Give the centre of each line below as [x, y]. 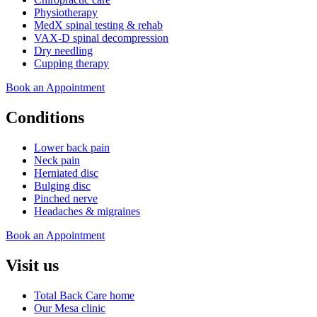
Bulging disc [62, 186]
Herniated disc [66, 173]
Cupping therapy [71, 64]
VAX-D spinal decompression [101, 38]
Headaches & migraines [87, 212]
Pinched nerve [66, 199]
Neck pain [57, 161]
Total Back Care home [84, 296]
